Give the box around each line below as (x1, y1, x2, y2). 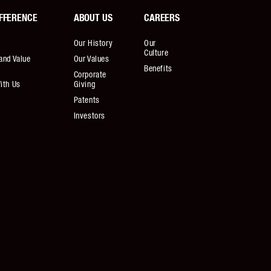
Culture (143, 49, 169, 57)
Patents (73, 96, 100, 105)
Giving (73, 80, 96, 89)
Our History (73, 39, 113, 48)
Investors (73, 112, 106, 120)
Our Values (73, 55, 109, 64)
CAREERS (143, 13, 180, 23)
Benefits (143, 65, 172, 73)
